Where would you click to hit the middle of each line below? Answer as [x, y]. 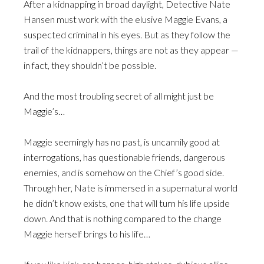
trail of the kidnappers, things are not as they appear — [131, 50]
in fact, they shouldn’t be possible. [90, 65]
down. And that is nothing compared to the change [123, 218]
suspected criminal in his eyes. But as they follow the [127, 34]
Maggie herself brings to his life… [87, 234]
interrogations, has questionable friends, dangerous [124, 157]
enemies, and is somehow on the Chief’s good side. [124, 172]
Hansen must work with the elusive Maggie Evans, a [126, 19]
